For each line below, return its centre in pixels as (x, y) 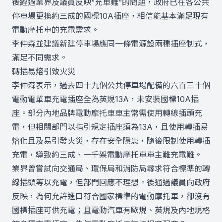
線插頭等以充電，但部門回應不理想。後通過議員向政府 (111, 182)
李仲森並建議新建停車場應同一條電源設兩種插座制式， (111, 44)
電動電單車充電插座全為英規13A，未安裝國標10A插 (105, 99)
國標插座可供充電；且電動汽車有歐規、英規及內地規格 (111, 210)
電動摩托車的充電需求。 (55, 30)
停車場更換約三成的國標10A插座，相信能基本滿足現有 (110, 16)
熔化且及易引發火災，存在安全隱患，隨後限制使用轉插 (111, 141)
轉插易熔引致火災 (44, 71)
